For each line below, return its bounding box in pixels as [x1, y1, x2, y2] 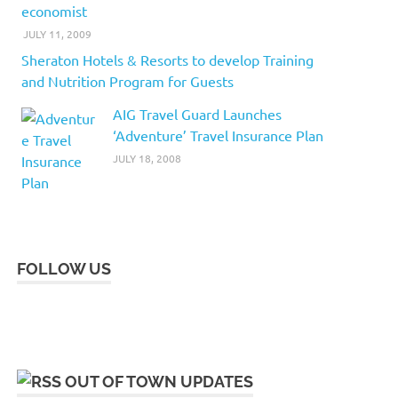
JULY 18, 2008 [112, 150, 181, 165]
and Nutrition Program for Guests [21, 71, 234, 90]
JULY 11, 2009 [23, 26, 92, 41]
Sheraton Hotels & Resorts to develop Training [21, 50, 314, 68]
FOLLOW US [17, 259, 112, 278]
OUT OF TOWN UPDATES [65, 371, 254, 391]
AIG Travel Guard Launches [112, 104, 282, 123]
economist [21, 2, 87, 20]
